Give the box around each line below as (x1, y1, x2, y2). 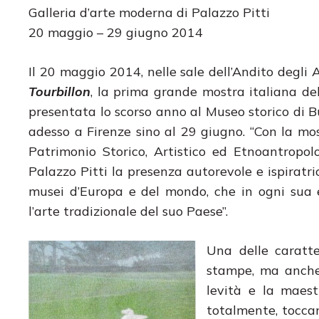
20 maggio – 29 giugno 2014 (28, 23, 203, 41)
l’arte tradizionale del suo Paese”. (28, 202, 228, 219)
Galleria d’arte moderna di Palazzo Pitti (28, 4, 270, 21)
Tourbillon (28, 83, 90, 100)
